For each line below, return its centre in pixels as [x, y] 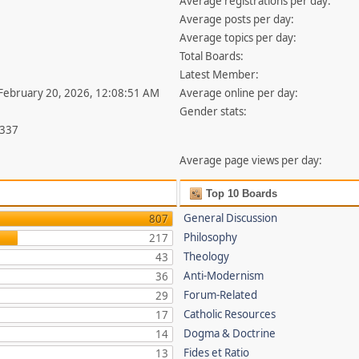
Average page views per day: [251, 160]
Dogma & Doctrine [230, 333]
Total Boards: [212, 56]
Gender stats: [214, 111]
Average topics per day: [238, 38]
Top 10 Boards [240, 194]
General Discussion [231, 218]
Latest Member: [220, 75]
